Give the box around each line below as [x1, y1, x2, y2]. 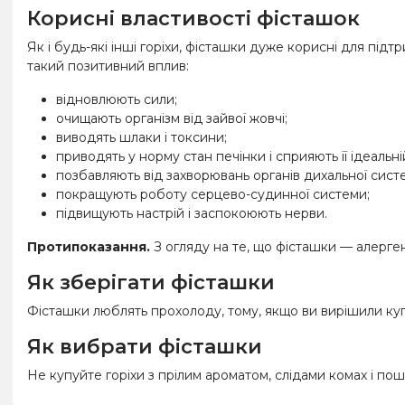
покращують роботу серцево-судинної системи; [56, 185, 370, 202]
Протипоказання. [27, 238, 150, 255]
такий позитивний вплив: [27, 57, 189, 74]
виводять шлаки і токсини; [56, 128, 227, 146]
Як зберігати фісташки [27, 269, 275, 295]
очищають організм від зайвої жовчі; [56, 109, 287, 127]
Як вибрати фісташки [27, 334, 262, 359]
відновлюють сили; [56, 90, 177, 108]
